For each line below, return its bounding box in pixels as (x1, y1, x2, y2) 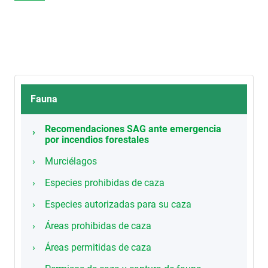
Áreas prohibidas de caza (45, 220, 151, 232)
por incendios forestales (45, 134, 149, 145)
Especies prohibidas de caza (45, 177, 165, 188)
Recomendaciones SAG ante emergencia (45, 123, 221, 135)
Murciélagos (45, 156, 97, 167)
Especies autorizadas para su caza (45, 199, 191, 210)
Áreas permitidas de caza (45, 242, 151, 253)
